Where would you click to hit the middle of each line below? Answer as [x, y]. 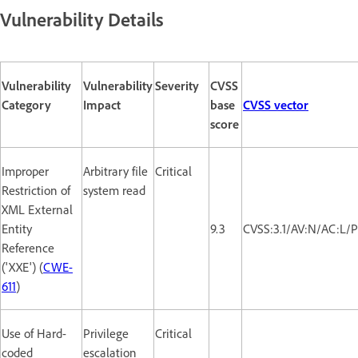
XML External [37, 209]
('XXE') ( [22, 267]
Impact [102, 104]
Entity [17, 228]
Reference [28, 247]
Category [26, 104]
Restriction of [36, 190]
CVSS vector [276, 104]
